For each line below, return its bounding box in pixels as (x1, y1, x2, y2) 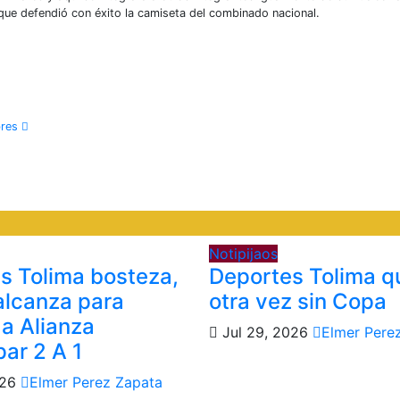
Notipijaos (208, 244, 278, 262)
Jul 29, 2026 (217, 322, 312, 341)
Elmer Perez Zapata (29, 372, 163, 391)
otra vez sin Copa (208, 287, 387, 314)
